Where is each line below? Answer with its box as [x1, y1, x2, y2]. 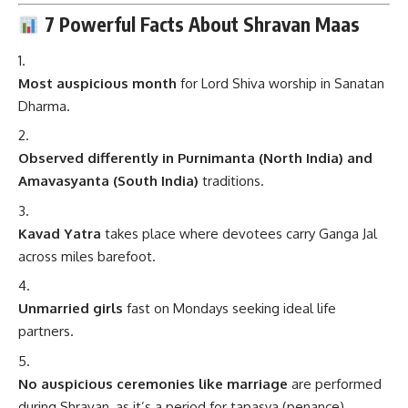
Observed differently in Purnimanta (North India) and [18, 149, 372, 168]
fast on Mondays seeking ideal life [123, 300, 336, 318]
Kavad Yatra [18, 224, 101, 242]
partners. [18, 322, 74, 341]
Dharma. [18, 97, 70, 115]
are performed [288, 374, 382, 393]
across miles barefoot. [18, 247, 156, 265]
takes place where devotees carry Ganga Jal [101, 224, 377, 242]
